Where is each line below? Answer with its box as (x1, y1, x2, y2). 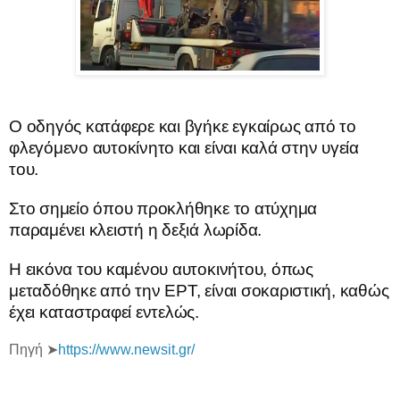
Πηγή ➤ (9, 341, 58, 357)
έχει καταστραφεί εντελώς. (9, 302, 199, 321)
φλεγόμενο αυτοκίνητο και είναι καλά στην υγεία (9, 137, 359, 157)
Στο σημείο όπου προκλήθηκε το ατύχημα (9, 198, 318, 218)
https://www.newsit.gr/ (58, 341, 195, 357)
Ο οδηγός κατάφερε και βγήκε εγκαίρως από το (9, 116, 356, 136)
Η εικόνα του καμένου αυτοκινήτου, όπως (9, 259, 313, 279)
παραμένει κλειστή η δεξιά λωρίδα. (9, 220, 262, 239)
